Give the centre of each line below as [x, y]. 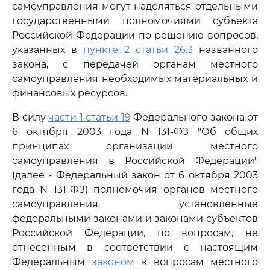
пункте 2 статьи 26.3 [138, 50]
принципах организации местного [135, 146]
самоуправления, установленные [135, 204]
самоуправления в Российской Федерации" [135, 161]
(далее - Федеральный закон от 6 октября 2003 [135, 175]
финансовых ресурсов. [70, 93]
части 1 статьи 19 [89, 117]
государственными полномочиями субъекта [135, 21]
